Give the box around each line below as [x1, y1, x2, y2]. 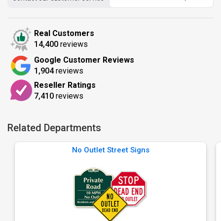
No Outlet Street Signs [72, 146, 149, 154]
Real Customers [34, 29, 94, 38]
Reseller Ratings [34, 80, 96, 90]
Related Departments [7, 122, 101, 134]
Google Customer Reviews [34, 55, 134, 65]
